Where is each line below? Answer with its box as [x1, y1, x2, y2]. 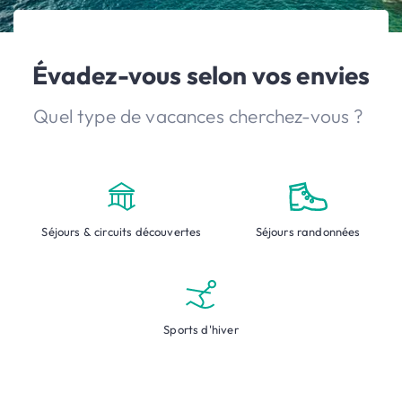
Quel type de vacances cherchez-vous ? [33, 103, 369, 127]
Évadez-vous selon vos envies [31, 58, 371, 91]
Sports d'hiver [163, 321, 239, 336]
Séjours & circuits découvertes [41, 223, 202, 239]
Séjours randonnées [255, 223, 361, 239]
